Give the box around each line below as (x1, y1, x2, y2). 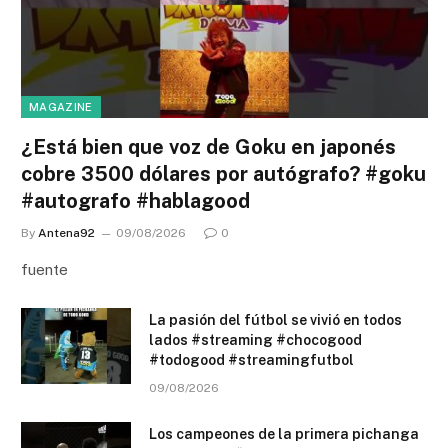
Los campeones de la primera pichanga (149, 425, 419, 442)
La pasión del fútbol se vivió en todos (149, 311, 402, 328)
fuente (21, 260, 68, 278)
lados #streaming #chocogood (149, 331, 362, 348)
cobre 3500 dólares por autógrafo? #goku (21, 161, 426, 186)
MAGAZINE (29, 100, 93, 113)
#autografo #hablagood (21, 188, 250, 213)
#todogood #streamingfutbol (149, 351, 354, 368)
